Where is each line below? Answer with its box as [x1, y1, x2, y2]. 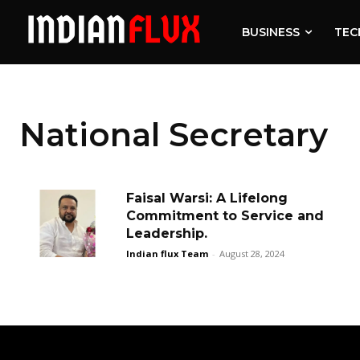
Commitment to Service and [126, 208, 324, 223]
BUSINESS [242, 25, 301, 39]
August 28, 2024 [219, 247, 284, 260]
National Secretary [19, 115, 328, 154]
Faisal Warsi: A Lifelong [126, 190, 288, 206]
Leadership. [126, 226, 207, 241]
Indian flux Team [126, 247, 208, 260]
